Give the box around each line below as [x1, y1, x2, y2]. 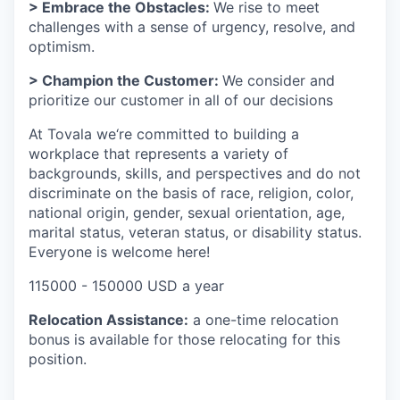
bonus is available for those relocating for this [29, 330, 340, 349]
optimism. [29, 37, 95, 56]
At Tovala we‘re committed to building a [29, 125, 299, 144]
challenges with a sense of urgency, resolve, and [29, 18, 355, 37]
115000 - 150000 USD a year [29, 277, 224, 296]
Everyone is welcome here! [29, 243, 210, 262]
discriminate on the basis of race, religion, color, [29, 184, 354, 203]
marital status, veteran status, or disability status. [29, 223, 362, 242]
